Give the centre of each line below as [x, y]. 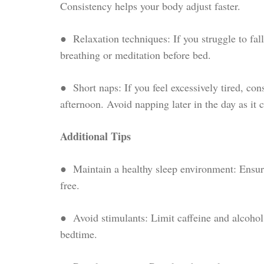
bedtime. [79, 234]
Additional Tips [95, 136]
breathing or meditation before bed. [136, 55]
